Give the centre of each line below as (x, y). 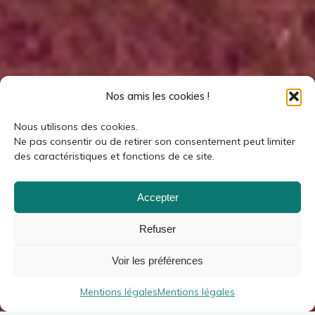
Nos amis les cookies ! (157, 96)
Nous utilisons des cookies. (76, 127)
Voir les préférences (157, 260)
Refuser (157, 229)
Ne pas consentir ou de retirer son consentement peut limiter (155, 141)
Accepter (157, 197)
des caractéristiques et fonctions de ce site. (114, 156)
